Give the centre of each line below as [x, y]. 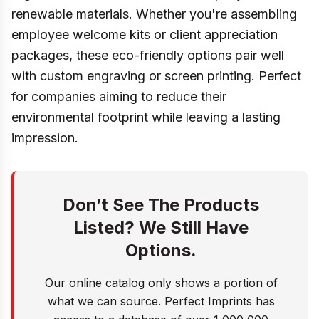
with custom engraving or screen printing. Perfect [156, 76]
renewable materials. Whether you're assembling [154, 14]
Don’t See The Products [161, 205]
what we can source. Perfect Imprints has [161, 301]
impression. [45, 138]
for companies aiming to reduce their [119, 96]
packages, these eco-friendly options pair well [148, 55]
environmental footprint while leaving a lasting [146, 117]
